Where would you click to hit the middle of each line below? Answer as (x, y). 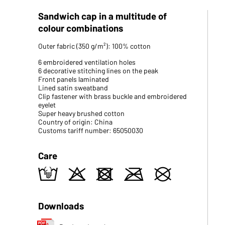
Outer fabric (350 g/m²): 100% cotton (94, 46)
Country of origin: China (75, 122)
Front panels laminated (73, 79)
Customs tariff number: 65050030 (90, 130)
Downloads (61, 206)
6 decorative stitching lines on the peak (98, 71)
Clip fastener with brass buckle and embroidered (112, 96)
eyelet (47, 105)
